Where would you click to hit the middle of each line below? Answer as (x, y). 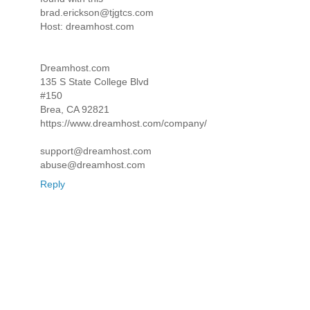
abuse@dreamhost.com (93, 165)
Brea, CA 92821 (75, 110)
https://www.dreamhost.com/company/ (124, 124)
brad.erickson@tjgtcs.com (97, 13)
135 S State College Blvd (94, 82)
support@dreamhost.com (96, 151)
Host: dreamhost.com (87, 27)
